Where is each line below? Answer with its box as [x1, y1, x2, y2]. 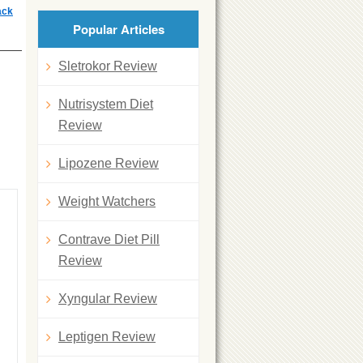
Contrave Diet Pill [58, 232, 160, 246]
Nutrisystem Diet [58, 96, 153, 111]
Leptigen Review [58, 329, 156, 344]
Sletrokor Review [58, 58, 157, 73]
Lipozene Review [58, 156, 159, 170]
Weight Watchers [58, 194, 156, 208]
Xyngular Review [58, 291, 157, 305]
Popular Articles [72, 19, 164, 38]
